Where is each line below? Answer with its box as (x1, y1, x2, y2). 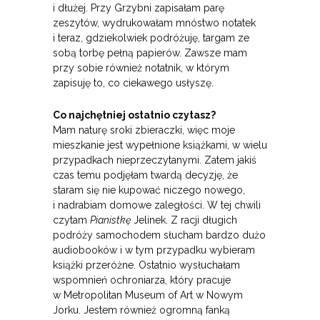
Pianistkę (90, 214, 131, 226)
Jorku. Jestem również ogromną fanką (53, 304, 230, 316)
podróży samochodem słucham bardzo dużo (53, 229, 266, 241)
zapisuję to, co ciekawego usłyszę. (53, 77, 214, 89)
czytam (53, 214, 90, 226)
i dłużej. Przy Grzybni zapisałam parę (53, 2, 224, 14)
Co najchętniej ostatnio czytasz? (53, 109, 216, 121)
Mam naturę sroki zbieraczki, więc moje (53, 124, 235, 136)
